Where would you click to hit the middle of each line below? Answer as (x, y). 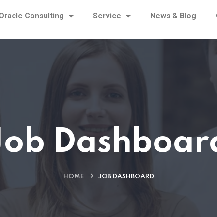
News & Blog (173, 16)
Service (107, 16)
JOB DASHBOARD (126, 177)
